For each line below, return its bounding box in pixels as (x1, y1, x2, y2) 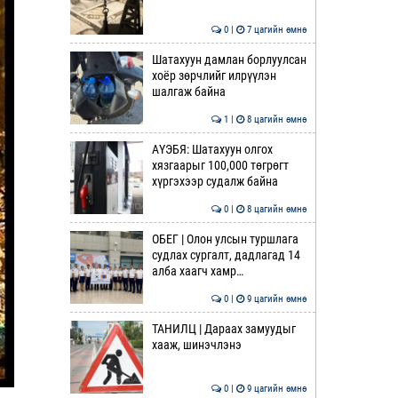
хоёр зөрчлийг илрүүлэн (151, 68, 276, 83)
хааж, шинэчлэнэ (151, 338, 242, 352)
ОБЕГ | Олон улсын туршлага (151, 232, 298, 246)
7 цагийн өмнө (244, 24, 306, 36)
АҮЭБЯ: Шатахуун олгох (151, 142, 273, 156)
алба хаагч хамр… (151, 264, 243, 278)
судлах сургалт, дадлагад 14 (151, 248, 300, 262)
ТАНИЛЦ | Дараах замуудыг (151, 322, 296, 336)
